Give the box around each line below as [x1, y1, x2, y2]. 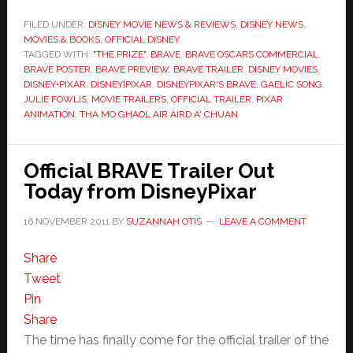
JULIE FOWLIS [23, 94, 87, 106]
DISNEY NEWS [240, 19, 303, 31]
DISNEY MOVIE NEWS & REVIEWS [87, 19, 236, 31]
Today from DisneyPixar [23, 180, 257, 204]
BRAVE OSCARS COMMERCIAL [184, 49, 318, 61]
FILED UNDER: [23, 19, 88, 31]
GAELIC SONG [260, 79, 322, 91]
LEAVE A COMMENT [218, 216, 307, 228]
